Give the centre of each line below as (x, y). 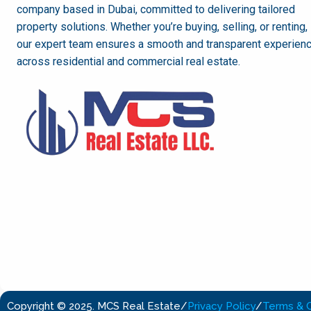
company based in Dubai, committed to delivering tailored (156, 9)
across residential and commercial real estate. (128, 61)
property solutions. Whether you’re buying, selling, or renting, (162, 26)
